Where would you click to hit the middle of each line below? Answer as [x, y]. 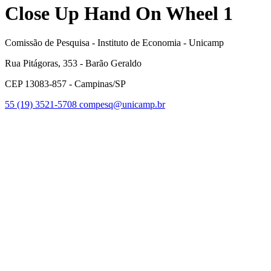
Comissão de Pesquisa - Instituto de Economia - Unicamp [114, 42]
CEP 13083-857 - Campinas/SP [65, 83]
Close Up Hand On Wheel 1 [119, 13]
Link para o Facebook [228, 114]
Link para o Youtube [225, 207]
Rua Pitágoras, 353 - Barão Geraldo [73, 63]
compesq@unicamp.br [122, 104]
